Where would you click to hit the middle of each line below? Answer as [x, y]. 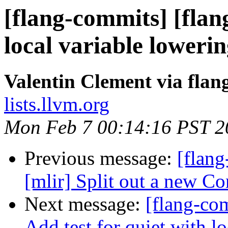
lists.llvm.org [57, 104]
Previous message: [101, 158]
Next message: [85, 204]
